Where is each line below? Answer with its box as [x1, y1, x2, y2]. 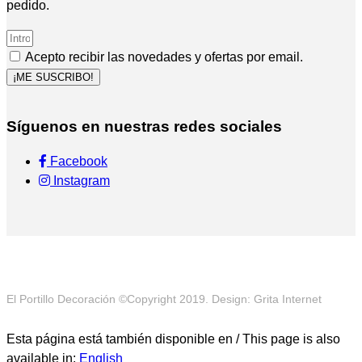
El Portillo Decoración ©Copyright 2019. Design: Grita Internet [6, 292, 322, 305]
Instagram [50, 173, 110, 187]
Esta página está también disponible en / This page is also [6, 331, 340, 346]
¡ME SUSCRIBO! [13, 70, 94, 83]
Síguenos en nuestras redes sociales [6, 118, 282, 136]
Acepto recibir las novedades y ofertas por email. [25, 49, 303, 64]
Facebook [47, 154, 107, 168]
